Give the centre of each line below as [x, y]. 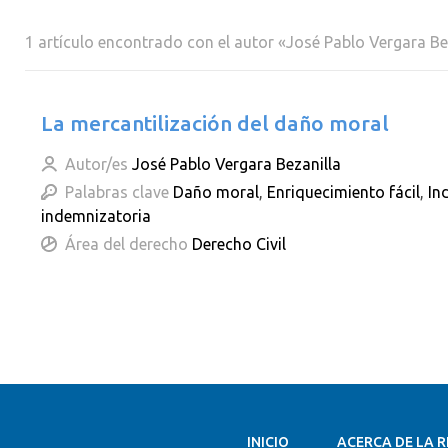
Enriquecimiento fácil [343, 192]
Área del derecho [126, 244]
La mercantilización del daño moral [215, 123]
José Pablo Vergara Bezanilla [236, 164]
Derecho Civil [239, 244]
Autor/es [96, 164]
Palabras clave [117, 192]
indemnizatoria [96, 216]
